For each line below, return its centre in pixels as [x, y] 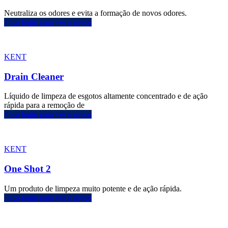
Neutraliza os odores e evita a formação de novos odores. [95, 13]
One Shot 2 [27, 169]
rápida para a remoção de [44, 105]
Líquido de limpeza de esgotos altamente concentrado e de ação [106, 96]
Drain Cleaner [34, 76]
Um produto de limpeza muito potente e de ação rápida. [93, 188]
